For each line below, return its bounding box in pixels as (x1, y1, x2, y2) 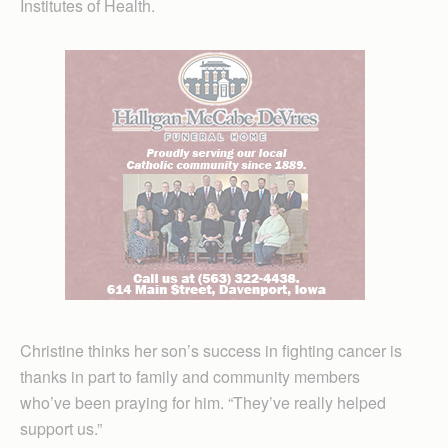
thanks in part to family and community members (20, 365, 360, 389)
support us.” (20, 417, 102, 441)
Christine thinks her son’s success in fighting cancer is (20, 339, 402, 363)
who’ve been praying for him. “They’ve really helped (20, 391, 386, 415)
